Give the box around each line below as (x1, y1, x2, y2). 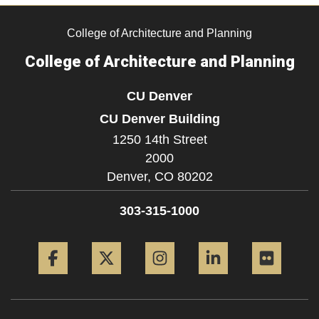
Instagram (184, 233, 234, 246)
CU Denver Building (99, 111, 220, 127)
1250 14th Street (112, 132, 207, 147)
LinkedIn (237, 233, 281, 246)
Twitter (130, 233, 164, 246)
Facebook (77, 233, 128, 246)
